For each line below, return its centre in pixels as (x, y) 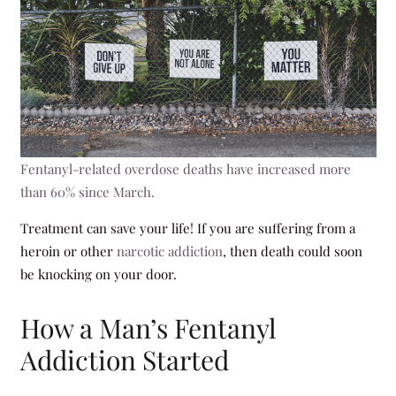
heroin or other (68, 251)
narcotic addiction (169, 251)
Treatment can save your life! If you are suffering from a (187, 228)
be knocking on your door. (98, 274)
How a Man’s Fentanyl (148, 328)
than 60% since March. (87, 192)
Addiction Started (124, 360)
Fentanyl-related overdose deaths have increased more (185, 169)
